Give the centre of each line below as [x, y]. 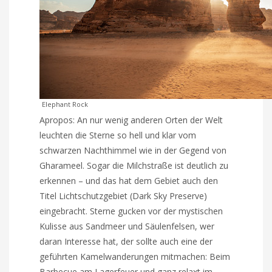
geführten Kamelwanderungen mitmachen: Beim [135, 256]
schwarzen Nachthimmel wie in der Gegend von [133, 150]
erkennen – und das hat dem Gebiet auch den [129, 180]
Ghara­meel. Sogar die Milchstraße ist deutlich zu [134, 165]
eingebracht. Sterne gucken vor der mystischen [131, 211]
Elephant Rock [65, 104]
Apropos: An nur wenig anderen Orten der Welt [131, 120]
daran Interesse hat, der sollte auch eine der [126, 241]
